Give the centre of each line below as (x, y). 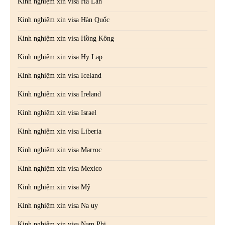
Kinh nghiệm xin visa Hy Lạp (60, 57)
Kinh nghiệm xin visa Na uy (58, 206)
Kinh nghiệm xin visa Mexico (60, 169)
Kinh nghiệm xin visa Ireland (59, 94)
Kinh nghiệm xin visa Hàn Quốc (64, 20)
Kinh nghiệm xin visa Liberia (60, 132)
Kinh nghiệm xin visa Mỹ (54, 187)
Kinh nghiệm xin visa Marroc (60, 150)
